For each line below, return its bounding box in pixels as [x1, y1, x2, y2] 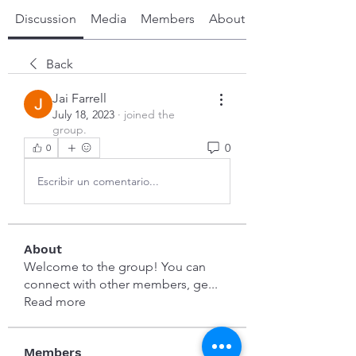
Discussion [15, 11, 76, 26]
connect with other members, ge [24, 277, 208, 292]
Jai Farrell [52, 91, 106, 106]
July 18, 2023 [52, 107, 114, 122]
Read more [24, 294, 86, 309]
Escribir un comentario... [37, 173, 159, 188]
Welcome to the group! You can [24, 259, 206, 274]
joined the [124, 107, 175, 122]
